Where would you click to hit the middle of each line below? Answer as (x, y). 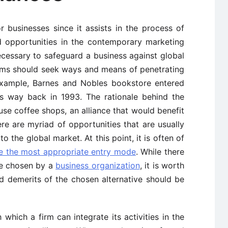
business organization (98, 165)
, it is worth (162, 165)
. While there (160, 152)
